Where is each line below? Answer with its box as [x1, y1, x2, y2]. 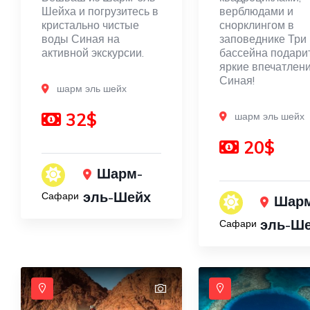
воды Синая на [42, 32, 120, 46]
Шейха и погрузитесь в [42, 4, 158, 19]
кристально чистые [42, 18, 139, 33]
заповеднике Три [219, 32, 307, 46]
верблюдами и [219, 4, 293, 19]
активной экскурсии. [42, 46, 144, 60]
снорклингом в [219, 18, 294, 33]
